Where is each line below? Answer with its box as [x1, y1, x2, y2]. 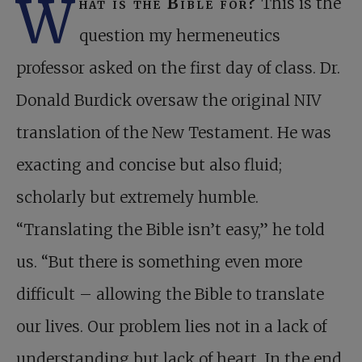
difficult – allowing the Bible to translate [16, 284, 324, 305]
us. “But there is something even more [16, 252, 302, 272]
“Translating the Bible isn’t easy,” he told [16, 220, 325, 240]
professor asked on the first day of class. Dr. [16, 58, 340, 78]
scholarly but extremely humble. [16, 187, 259, 208]
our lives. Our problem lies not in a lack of [16, 317, 326, 337]
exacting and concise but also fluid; [16, 155, 282, 175]
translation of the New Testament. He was [16, 123, 331, 143]
